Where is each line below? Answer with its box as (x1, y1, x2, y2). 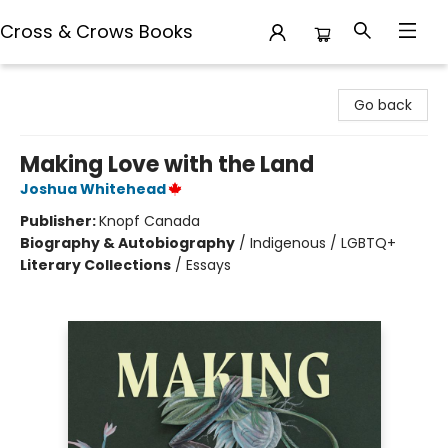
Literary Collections (20, 255, 171, 275)
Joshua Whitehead (20, 179, 166, 199)
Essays (186, 255, 231, 275)
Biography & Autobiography (20, 233, 235, 253)
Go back (354, 95, 412, 115)
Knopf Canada (99, 211, 200, 231)
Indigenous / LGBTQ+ (250, 233, 396, 253)
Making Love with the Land (20, 149, 314, 180)
